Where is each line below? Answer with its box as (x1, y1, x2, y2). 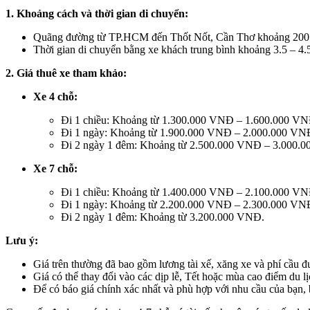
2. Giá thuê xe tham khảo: (6, 67, 127, 80)
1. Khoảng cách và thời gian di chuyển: (6, 8, 188, 20)
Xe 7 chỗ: (33, 163, 77, 175)
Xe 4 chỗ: (33, 91, 77, 103)
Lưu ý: (6, 235, 38, 247)
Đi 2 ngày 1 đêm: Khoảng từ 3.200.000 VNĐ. (61, 211, 264, 224)
